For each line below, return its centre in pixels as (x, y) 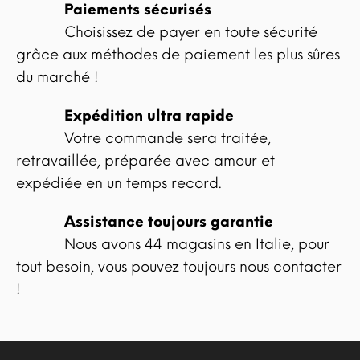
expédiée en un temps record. (119, 184)
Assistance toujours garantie (169, 222)
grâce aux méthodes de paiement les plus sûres (178, 55)
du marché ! (57, 78)
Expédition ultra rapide (149, 116)
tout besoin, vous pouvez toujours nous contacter (179, 267)
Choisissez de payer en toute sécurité (191, 33)
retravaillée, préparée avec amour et (145, 161)
